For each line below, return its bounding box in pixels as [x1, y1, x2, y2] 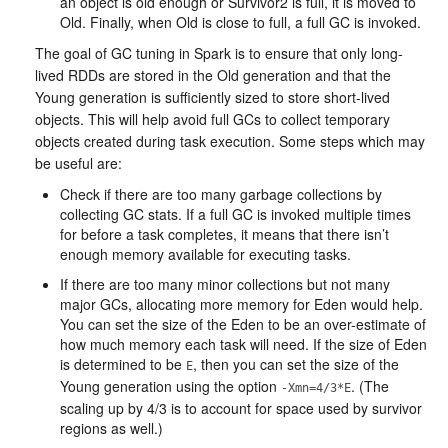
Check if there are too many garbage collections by [60, 184, 382, 204]
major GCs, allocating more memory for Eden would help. [60, 294, 423, 314]
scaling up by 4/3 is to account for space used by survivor [60, 398, 422, 418]
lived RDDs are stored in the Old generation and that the [35, 65, 391, 85]
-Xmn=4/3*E [281, 381, 351, 395]
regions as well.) [60, 418, 163, 438]
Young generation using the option [60, 376, 281, 396]
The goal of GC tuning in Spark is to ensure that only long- [35, 43, 403, 63]
